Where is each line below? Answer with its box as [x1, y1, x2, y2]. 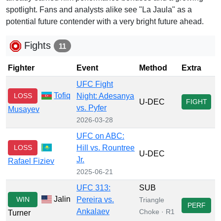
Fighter [8, 63, 35, 72]
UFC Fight [76, 79, 113, 88]
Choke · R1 [139, 207, 175, 216]
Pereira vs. [76, 195, 114, 204]
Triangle [139, 195, 164, 204]
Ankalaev [76, 207, 110, 216]
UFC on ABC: [76, 131, 124, 140]
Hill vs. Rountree [76, 143, 135, 152]
